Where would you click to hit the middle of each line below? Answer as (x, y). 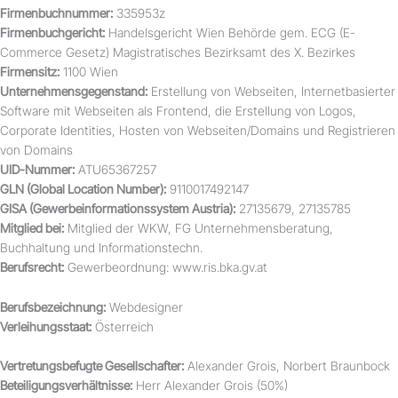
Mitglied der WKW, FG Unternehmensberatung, (199, 228)
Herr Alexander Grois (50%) (210, 385)
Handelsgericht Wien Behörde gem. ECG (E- (230, 33)
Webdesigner (144, 306)
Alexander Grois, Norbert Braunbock (287, 365)
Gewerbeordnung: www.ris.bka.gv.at (166, 267)
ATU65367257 (115, 170)
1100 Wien (89, 72)
